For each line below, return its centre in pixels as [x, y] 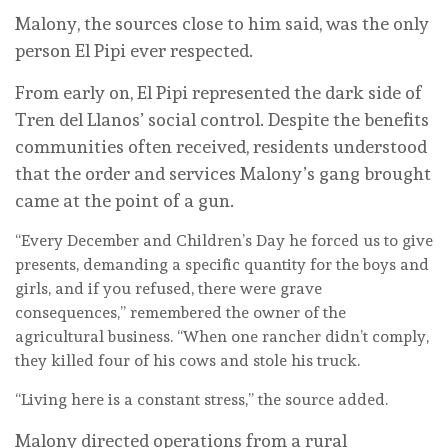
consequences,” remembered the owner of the [180, 313]
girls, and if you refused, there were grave [168, 289]
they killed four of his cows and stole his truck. [187, 361]
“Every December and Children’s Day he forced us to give [224, 241]
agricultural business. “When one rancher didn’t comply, [222, 337]
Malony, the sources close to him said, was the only [222, 24]
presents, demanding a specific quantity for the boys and [222, 265]
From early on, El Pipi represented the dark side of [218, 93]
